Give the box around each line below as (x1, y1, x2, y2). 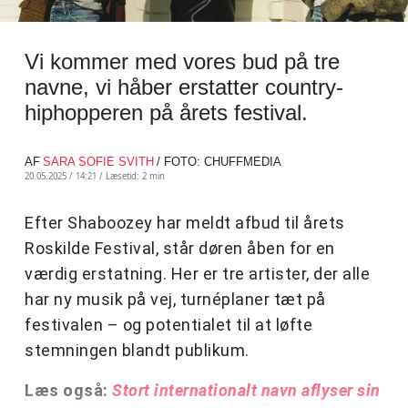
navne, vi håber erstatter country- (25, 75, 343, 100)
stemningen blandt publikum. (25, 341, 250, 361)
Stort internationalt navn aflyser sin (112, 381, 381, 401)
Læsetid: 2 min (106, 170, 165, 183)
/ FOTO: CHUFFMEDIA (157, 155, 281, 169)
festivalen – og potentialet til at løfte (25, 315, 312, 335)
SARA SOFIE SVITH (43, 155, 154, 169)
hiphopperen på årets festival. (25, 100, 308, 126)
